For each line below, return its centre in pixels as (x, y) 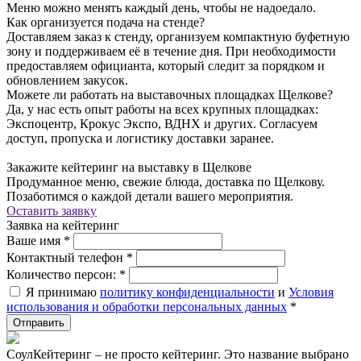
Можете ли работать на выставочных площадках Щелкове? (170, 94)
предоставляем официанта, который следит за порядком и (166, 65)
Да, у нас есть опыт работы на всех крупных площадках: (162, 109)
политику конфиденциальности (187, 292)
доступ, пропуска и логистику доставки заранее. (140, 138)
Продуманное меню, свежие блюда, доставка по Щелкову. (166, 181)
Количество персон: (63, 274)
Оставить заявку (52, 210)
